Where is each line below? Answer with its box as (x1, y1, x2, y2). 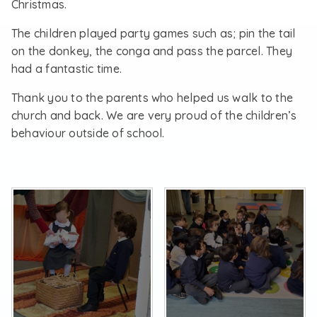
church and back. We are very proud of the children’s (11, 108, 297, 122)
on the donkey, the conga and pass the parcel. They (11, 44, 292, 58)
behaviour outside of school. (11, 126, 165, 140)
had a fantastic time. (11, 62, 122, 76)
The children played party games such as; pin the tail (11, 26, 296, 40)
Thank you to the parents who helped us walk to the (11, 91, 293, 105)
